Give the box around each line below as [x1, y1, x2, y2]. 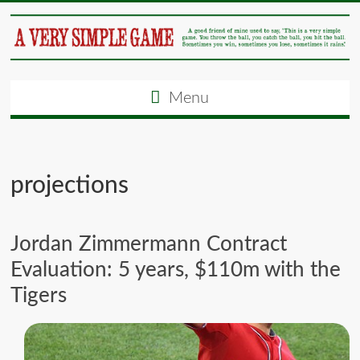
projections [10, 174, 129, 198]
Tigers [10, 285, 67, 307]
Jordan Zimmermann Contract [10, 234, 288, 256]
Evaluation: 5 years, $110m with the [10, 260, 342, 281]
